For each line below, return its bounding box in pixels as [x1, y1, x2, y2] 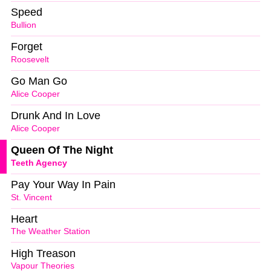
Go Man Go [11, 75, 67, 88]
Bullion [11, 21, 36, 30]
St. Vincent [11, 192, 52, 202]
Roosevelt [11, 55, 49, 65]
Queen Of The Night [11, 143, 113, 156]
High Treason [11, 247, 76, 260]
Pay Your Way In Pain [11, 178, 116, 191]
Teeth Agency [11, 158, 67, 168]
